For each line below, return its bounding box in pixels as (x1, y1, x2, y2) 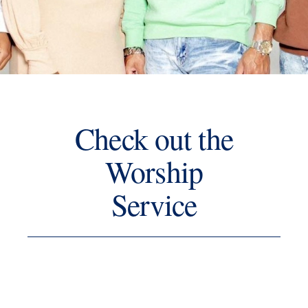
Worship (105, 151, 203, 191)
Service (111, 184, 197, 224)
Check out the (75, 118, 233, 158)
